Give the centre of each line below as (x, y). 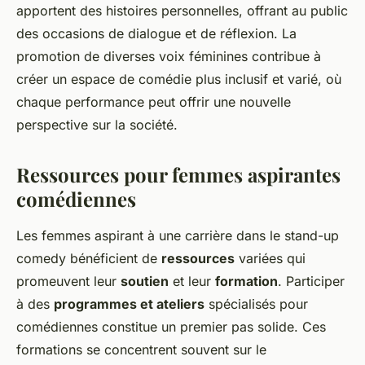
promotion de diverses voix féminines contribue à (169, 57)
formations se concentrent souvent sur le (141, 350)
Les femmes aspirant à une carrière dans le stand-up (178, 236)
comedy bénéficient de (89, 259)
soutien (145, 281)
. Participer (311, 281)
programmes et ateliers (129, 304)
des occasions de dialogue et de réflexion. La (156, 34)
